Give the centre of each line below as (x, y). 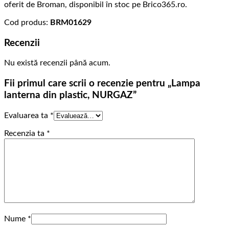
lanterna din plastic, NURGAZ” (70, 96)
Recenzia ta (25, 133)
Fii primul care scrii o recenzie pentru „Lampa (102, 84)
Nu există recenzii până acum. (57, 63)
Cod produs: (27, 22)
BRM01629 (71, 22)
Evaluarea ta (27, 115)
